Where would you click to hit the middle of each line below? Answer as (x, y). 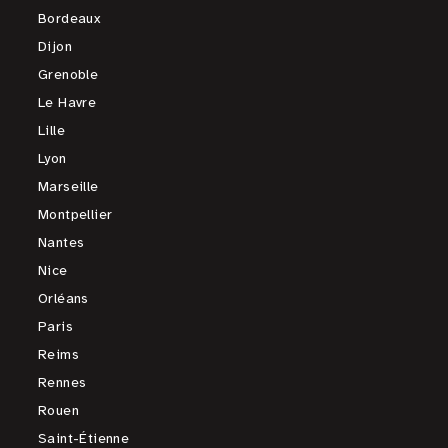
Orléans (63, 298)
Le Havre (67, 102)
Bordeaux (69, 18)
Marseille (68, 186)
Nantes (61, 242)
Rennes (62, 382)
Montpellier (75, 214)
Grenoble (68, 74)
